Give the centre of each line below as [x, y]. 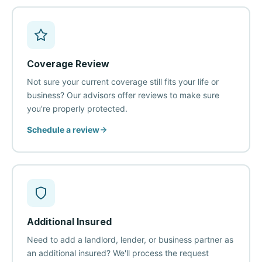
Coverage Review [68, 64]
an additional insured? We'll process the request [118, 253]
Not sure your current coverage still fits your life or [123, 82]
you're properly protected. [77, 108]
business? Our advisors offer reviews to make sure [123, 95]
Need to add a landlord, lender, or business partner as [130, 239]
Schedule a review [63, 130]
